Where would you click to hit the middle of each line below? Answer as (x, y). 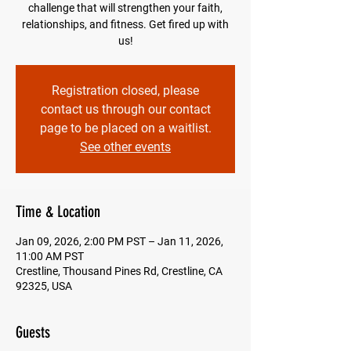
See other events (125, 147)
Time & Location (58, 212)
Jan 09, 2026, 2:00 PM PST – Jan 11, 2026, (119, 241)
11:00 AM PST (50, 256)
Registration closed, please (125, 90)
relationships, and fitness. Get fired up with (125, 24)
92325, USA (44, 286)
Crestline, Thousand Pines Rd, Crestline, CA (119, 271)
